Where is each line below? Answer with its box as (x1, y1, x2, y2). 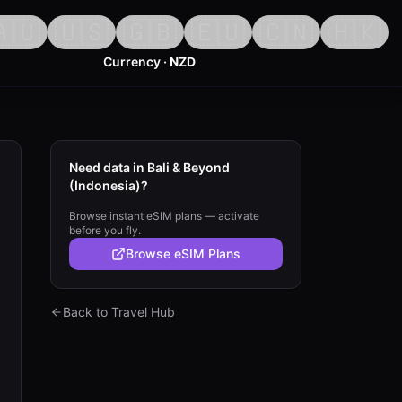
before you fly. (69, 223, 141, 237)
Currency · (103, 54, 170, 69)
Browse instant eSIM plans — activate (69, 209, 259, 223)
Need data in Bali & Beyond (69, 160, 230, 175)
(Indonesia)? (69, 178, 148, 193)
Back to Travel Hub (63, 304, 175, 319)
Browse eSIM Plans (126, 246, 240, 261)
